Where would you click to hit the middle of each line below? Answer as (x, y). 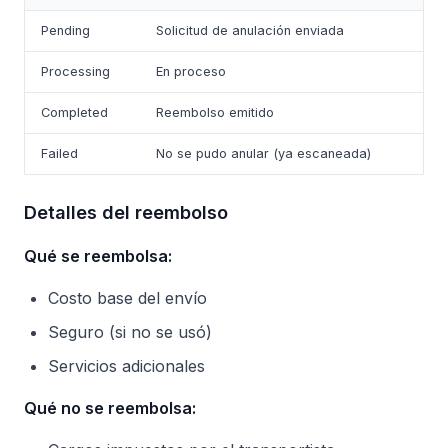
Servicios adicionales (126, 366)
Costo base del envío (127, 298)
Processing (75, 71)
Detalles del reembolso (126, 212)
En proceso (191, 71)
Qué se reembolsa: (98, 256)
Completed (74, 112)
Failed (59, 153)
